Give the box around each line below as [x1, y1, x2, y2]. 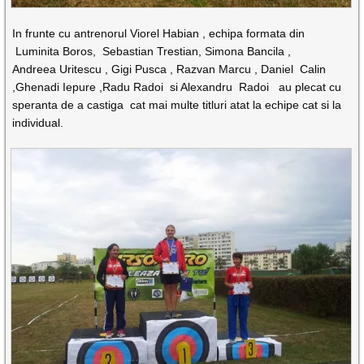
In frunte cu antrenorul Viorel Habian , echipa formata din [12, 26, 305, 40]
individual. [12, 115, 64, 129]
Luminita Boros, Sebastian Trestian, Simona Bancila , [12, 44, 292, 58]
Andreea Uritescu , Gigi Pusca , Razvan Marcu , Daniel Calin [12, 62, 327, 76]
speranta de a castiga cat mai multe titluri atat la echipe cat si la [12, 97, 342, 111]
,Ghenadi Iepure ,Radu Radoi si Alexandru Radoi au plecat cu [12, 80, 342, 93]
